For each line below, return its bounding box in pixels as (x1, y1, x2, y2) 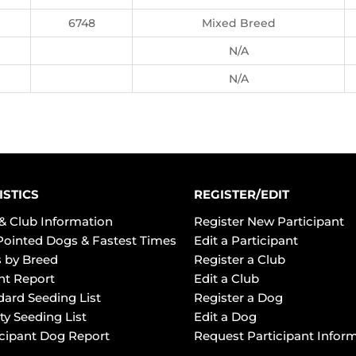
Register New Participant (194, 214, 344, 229)
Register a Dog (194, 290, 283, 305)
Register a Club (194, 252, 285, 267)
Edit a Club (194, 271, 259, 286)
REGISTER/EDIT (194, 187, 289, 202)
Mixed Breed (201, 16, 276, 30)
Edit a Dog (194, 309, 257, 324)
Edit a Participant (194, 233, 298, 248)
